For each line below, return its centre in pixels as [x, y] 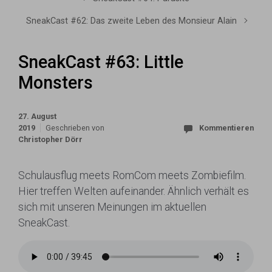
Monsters [56, 83]
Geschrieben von [75, 128]
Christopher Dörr [50, 139]
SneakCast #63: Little [101, 62]
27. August [37, 116]
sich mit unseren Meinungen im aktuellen [112, 207]
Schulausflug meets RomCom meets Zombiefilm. [132, 175]
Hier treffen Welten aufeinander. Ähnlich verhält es [134, 191]
